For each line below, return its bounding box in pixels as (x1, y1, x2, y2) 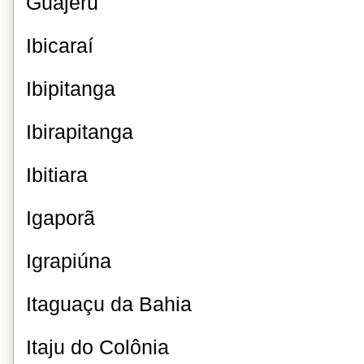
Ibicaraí (26, 35, 93, 57)
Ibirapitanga (26, 121, 133, 143)
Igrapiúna (26, 250, 111, 272)
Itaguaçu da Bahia (26, 293, 192, 315)
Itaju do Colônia (26, 336, 169, 358)
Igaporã (26, 207, 95, 229)
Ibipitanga (26, 78, 115, 100)
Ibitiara (26, 164, 88, 186)
